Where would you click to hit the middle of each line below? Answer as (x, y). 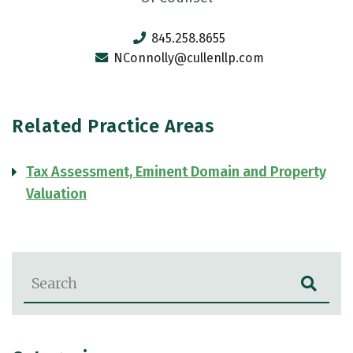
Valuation (56, 194)
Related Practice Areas (113, 126)
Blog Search (58, 273)
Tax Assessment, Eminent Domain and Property (176, 172)
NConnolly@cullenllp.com (188, 58)
